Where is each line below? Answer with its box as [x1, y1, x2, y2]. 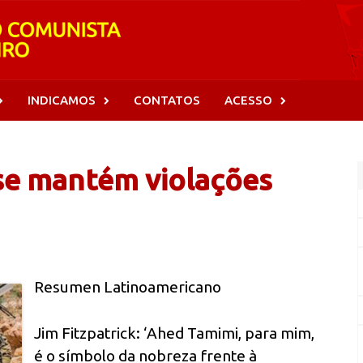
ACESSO [224, 93, 272, 108]
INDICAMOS [28, 93, 96, 108]
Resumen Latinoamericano [34, 278, 222, 297]
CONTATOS [134, 93, 200, 108]
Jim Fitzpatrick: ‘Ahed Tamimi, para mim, [34, 323, 315, 342]
